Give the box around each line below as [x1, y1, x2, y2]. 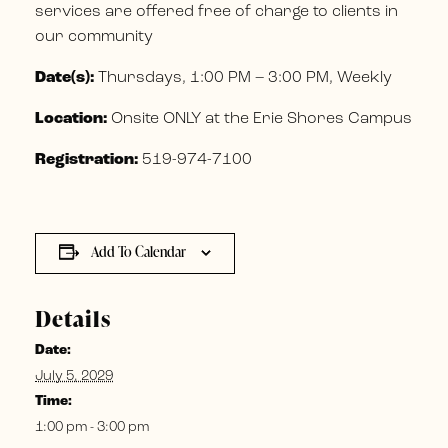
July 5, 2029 [35, 368, 113, 384]
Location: [35, 110, 107, 127]
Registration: [35, 151, 138, 168]
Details [35, 302, 111, 334]
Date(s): [35, 69, 98, 86]
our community [35, 28, 153, 45]
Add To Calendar [91, 241, 186, 261]
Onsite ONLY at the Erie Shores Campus [107, 110, 412, 127]
